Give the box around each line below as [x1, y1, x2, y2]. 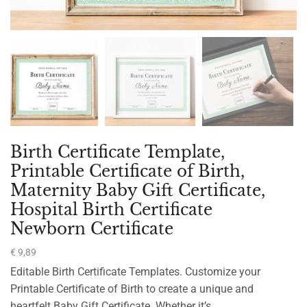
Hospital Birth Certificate [10, 199, 212, 220]
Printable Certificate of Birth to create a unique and [10, 282, 254, 296]
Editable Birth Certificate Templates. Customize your [10, 265, 260, 279]
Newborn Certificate [10, 219, 173, 239]
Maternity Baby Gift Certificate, [10, 180, 265, 201]
